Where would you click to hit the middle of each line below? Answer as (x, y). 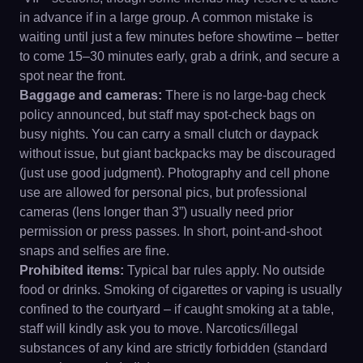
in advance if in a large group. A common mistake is (166, 17)
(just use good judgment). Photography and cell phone (175, 173)
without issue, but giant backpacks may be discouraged (177, 153)
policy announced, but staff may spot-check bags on (167, 114)
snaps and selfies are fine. (94, 250)
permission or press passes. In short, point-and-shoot (171, 231)
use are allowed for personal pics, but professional (163, 192)
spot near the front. (73, 75)
